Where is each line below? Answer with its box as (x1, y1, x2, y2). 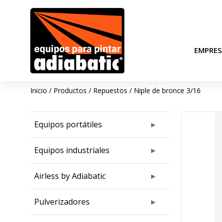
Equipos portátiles (34, 119, 102, 130)
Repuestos (93, 86, 127, 95)
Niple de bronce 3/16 (133, 86, 201, 95)
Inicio (30, 86, 47, 95)
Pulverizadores (34, 196, 90, 207)
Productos (53, 86, 87, 95)
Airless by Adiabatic (34, 170, 106, 181)
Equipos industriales (34, 145, 110, 156)
